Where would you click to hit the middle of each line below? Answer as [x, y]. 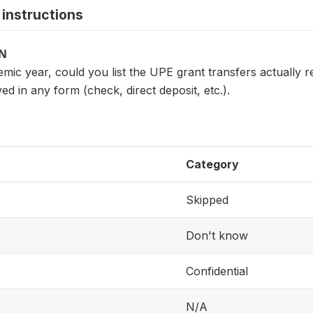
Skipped [207, 200]
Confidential [217, 271]
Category [212, 164]
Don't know [217, 235]
